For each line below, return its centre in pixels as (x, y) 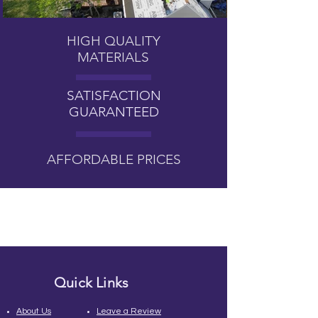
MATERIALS (113, 57)
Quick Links (92, 283)
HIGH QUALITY (113, 41)
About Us (34, 311)
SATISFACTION (114, 95)
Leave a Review (129, 311)
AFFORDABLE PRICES (114, 159)
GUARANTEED (114, 112)
